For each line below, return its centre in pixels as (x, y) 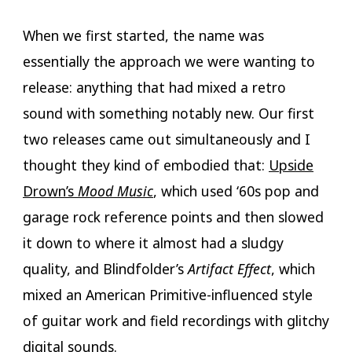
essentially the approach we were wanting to (169, 61)
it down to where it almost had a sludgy (153, 242)
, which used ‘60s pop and (236, 191)
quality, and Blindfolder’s (105, 268)
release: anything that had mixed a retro (154, 87)
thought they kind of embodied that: (145, 165)
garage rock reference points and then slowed (173, 216)
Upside (291, 165)
